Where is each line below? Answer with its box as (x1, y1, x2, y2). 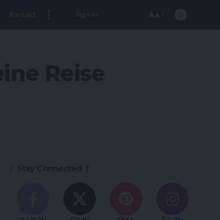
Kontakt (9, 10, 36, 20)
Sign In (76, 10, 99, 19)
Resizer (148, 29, 176, 40)
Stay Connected (17, 164, 82, 174)
